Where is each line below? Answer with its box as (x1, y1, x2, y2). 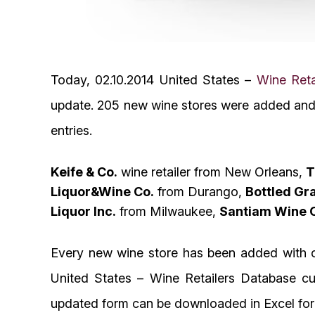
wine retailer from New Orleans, (117, 164, 306, 179)
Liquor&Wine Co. (51, 184, 154, 199)
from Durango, (154, 184, 245, 199)
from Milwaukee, (116, 203, 219, 219)
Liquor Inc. (51, 203, 116, 219)
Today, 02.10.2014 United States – (51, 72, 257, 87)
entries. (51, 122, 92, 138)
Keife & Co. (51, 164, 117, 179)
